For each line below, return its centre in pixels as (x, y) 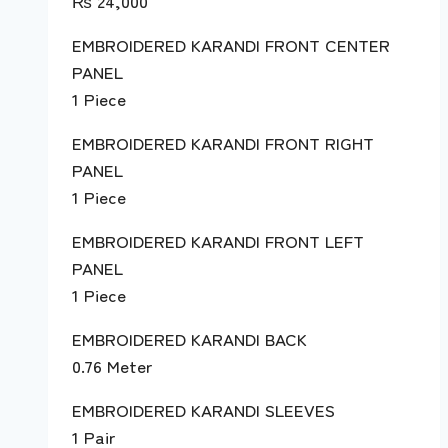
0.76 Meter (112, 366)
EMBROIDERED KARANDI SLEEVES (203, 410)
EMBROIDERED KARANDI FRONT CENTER (231, 45)
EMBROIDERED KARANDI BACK (189, 339)
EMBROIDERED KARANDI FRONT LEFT (218, 241)
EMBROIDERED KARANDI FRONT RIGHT (223, 143)
